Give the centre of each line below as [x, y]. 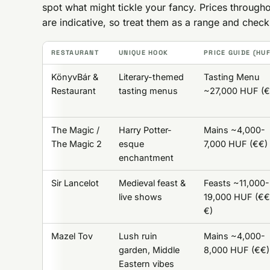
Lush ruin [138, 236]
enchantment [146, 158]
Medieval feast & [152, 183]
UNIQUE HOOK [143, 52]
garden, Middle [149, 250]
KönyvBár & [74, 77]
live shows [140, 197]
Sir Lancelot [75, 183]
